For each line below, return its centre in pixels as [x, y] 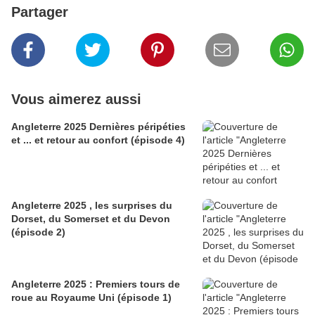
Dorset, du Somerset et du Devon [91, 219]
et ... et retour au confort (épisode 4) [98, 140]
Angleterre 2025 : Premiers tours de [96, 284]
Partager [40, 12]
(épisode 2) [38, 232]
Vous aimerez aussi [76, 99]
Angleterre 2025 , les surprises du [50, 206]
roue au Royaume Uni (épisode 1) [144, 298]
